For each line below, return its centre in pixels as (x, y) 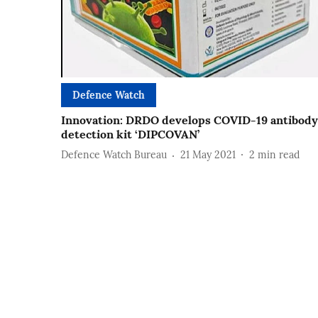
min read (279, 155)
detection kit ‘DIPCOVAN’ (130, 134)
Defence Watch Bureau (114, 155)
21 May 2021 (208, 155)
